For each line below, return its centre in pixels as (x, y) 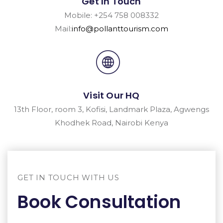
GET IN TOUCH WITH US (68, 177)
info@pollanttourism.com (120, 29)
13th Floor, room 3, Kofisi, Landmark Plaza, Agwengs (111, 109)
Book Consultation (99, 202)
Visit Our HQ (111, 95)
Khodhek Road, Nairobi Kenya (111, 123)
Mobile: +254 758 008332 (111, 15)
